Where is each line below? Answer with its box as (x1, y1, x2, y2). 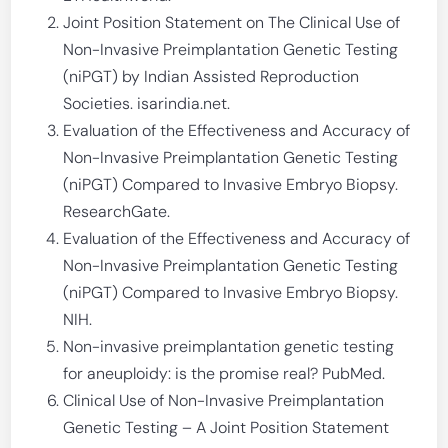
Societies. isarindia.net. (63, 93, 231, 114)
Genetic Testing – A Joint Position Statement (63, 417, 390, 438)
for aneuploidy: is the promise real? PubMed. (63, 363, 386, 384)
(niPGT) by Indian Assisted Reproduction (63, 66, 360, 87)
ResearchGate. (63, 201, 171, 222)
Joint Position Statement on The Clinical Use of (63, 12, 401, 33)
